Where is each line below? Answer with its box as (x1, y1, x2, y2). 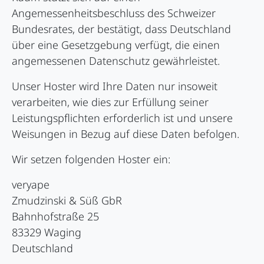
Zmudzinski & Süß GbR (12, 193, 122, 208)
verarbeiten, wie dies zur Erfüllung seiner (12, 95, 209, 110)
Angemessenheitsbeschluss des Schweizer (12, 6, 216, 21)
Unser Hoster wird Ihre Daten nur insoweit (12, 79, 217, 94)
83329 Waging (12, 225, 81, 240)
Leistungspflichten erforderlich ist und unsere (12, 111, 233, 126)
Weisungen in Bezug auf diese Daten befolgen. (12, 127, 239, 141)
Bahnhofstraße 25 (12, 209, 99, 224)
